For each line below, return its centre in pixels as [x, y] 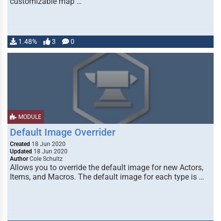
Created [20, 144]
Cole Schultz [45, 159]
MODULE [29, 117]
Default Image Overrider [63, 132]
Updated [21, 151]
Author [19, 159]
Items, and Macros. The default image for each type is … [107, 177]
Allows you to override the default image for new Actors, [107, 167]
